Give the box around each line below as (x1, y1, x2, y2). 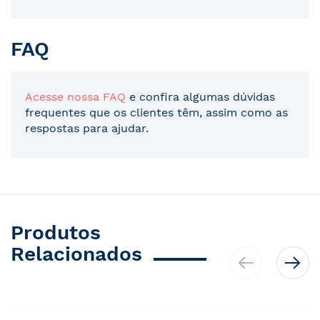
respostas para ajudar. (25, 121, 149, 135)
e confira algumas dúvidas (126, 89, 275, 104)
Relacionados (11, 241, 142, 266)
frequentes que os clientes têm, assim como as (25, 105, 288, 119)
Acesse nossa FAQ (25, 89, 126, 104)
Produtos (11, 220, 101, 244)
